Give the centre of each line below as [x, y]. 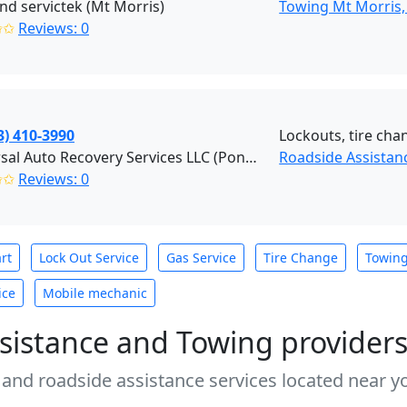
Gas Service [201, 258]
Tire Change [301, 258]
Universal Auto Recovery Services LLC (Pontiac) [251, 157]
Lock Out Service [89, 258]
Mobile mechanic [95, 293]
